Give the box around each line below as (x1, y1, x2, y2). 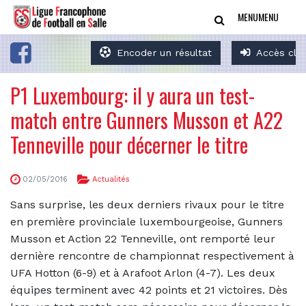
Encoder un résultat (117, 47, 212, 58)
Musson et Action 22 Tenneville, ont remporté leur (10, 232, 275, 245)
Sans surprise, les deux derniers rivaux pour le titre (10, 197, 284, 211)
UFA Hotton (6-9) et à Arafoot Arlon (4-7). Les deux (10, 266, 275, 279)
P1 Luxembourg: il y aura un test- (10, 80, 255, 111)
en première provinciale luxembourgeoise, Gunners (10, 214, 283, 228)
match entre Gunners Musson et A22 (10, 105, 283, 135)
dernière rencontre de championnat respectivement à (10, 249, 294, 262)
